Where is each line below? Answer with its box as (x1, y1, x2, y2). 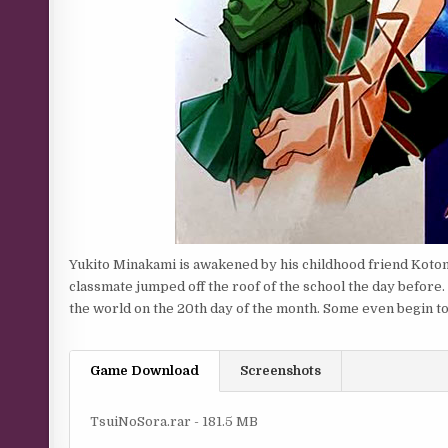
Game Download (90, 363, 200, 378)
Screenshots (240, 363, 322, 378)
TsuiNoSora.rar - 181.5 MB (90, 414, 259, 429)
